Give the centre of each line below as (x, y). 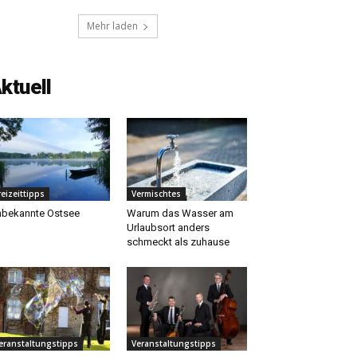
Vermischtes (156, 194)
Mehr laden (112, 26)
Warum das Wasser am (180, 214)
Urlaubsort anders (168, 228)
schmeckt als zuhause (178, 242)
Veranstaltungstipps (173, 343)
